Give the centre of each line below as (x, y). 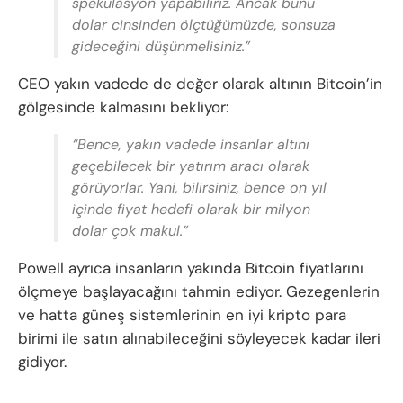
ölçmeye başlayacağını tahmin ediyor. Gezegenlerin (199, 292)
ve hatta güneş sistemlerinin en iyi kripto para (182, 315)
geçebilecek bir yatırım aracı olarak (191, 166)
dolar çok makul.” (130, 231)
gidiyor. (42, 362)
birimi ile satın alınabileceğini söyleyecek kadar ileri (199, 339)
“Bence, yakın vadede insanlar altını (191, 145)
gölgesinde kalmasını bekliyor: (123, 107)
